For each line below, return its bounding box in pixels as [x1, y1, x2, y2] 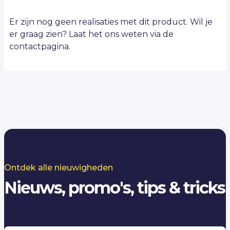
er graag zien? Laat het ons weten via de [9, 29, 174, 39]
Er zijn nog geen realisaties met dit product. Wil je [9, 16, 213, 27]
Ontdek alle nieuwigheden [4, 162, 113, 172]
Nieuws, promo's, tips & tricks [4, 177, 225, 198]
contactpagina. [9, 41, 70, 51]
